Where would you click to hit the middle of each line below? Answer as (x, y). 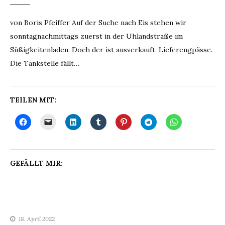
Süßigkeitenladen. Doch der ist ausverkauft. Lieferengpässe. (111, 50)
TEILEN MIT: (33, 100)
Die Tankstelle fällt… (45, 63)
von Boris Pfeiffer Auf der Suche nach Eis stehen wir (98, 23)
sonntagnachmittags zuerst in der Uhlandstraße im (96, 36)
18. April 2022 (37, 219)
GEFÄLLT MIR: (36, 163)
